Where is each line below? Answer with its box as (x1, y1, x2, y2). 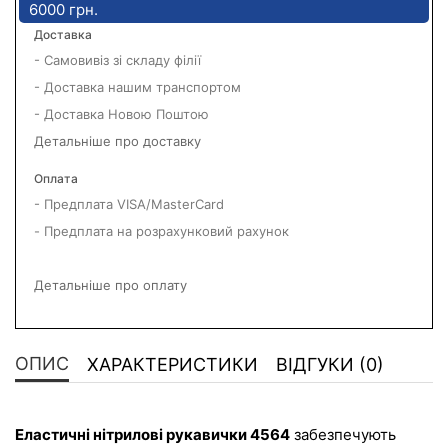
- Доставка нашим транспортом (34, 79, 241, 95)
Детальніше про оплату (34, 276, 187, 293)
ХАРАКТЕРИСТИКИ (87, 354, 258, 376)
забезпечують (290, 424, 400, 444)
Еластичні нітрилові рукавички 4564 (15, 424, 290, 444)
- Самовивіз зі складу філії (34, 52, 201, 68)
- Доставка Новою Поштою (34, 106, 209, 122)
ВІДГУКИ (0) (276, 354, 384, 376)
